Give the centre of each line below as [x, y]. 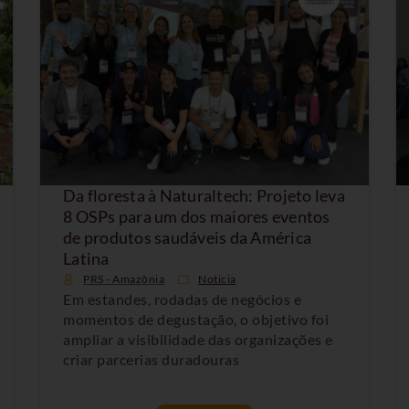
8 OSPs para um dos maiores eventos [197, 216]
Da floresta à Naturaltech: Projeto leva [204, 195]
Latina [86, 258]
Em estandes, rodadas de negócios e [182, 299]
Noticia [217, 278]
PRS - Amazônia [124, 278]
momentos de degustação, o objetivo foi [196, 319]
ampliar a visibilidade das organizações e [198, 339]
